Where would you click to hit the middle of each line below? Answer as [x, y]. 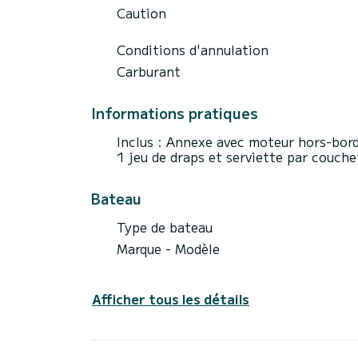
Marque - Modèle [168, 248]
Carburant [149, 71]
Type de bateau [165, 227]
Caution [141, 12]
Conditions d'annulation [193, 49]
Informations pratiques [175, 112]
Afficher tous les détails [171, 298]
